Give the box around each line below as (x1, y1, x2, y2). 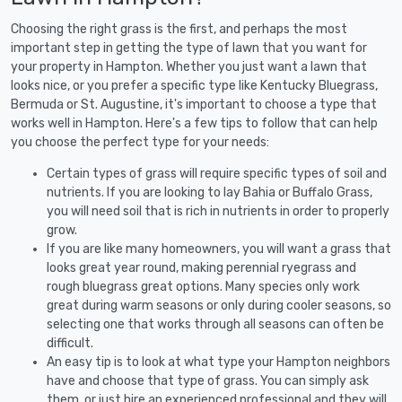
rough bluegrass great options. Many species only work (47, 278, 360, 294)
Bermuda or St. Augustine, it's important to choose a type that (11, 96, 377, 112)
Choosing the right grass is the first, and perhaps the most (11, 21, 347, 37)
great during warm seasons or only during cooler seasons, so (47, 297, 391, 313)
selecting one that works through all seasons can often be (47, 316, 384, 332)
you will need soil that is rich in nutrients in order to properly (47, 203, 389, 219)
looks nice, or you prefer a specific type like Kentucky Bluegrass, (11, 77, 378, 93)
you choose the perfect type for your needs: (11, 134, 269, 150)
